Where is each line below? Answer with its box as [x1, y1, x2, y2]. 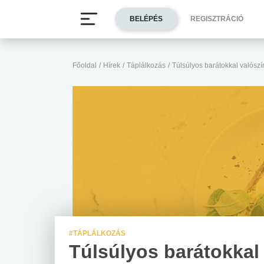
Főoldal [72, 61, 97, 70]
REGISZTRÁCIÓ [190, 15, 243, 24]
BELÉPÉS [130, 15, 163, 24]
